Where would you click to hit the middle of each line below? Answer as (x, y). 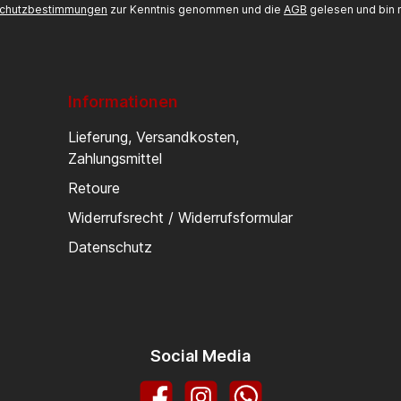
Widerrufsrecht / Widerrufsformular (180, 218)
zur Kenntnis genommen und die (196, 9)
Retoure (94, 188)
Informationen (123, 102)
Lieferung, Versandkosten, (154, 137)
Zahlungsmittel (115, 158)
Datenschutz (110, 247)
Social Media (200, 356)
